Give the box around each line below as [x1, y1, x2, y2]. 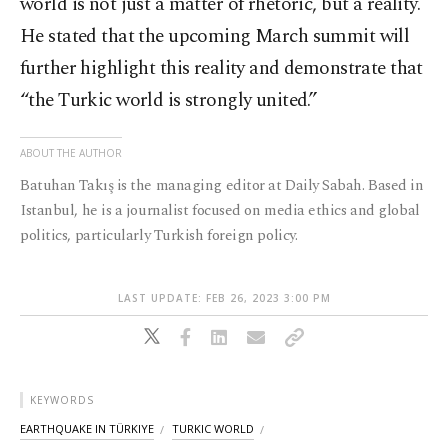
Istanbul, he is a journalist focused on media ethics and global [20, 199, 420, 223]
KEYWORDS [30, 393, 94, 408]
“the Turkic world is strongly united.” [20, 86, 318, 116]
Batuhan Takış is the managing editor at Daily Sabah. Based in [20, 174, 424, 198]
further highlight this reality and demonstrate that [20, 54, 423, 84]
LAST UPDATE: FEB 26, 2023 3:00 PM [117, 291, 331, 306]
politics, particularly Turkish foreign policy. [20, 224, 298, 248]
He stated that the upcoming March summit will [20, 22, 410, 52]
